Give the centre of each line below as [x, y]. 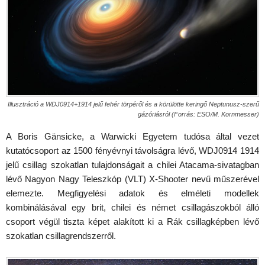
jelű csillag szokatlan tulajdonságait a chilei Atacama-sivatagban [132, 164]
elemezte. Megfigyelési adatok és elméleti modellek [132, 193]
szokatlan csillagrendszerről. [61, 235]
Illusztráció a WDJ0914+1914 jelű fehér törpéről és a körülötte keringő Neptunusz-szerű [133, 104]
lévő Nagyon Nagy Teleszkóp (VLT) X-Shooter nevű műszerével [132, 179]
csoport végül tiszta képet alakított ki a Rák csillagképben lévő [132, 221]
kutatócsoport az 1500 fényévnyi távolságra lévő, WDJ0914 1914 [132, 150]
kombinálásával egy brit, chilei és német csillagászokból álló [132, 207]
